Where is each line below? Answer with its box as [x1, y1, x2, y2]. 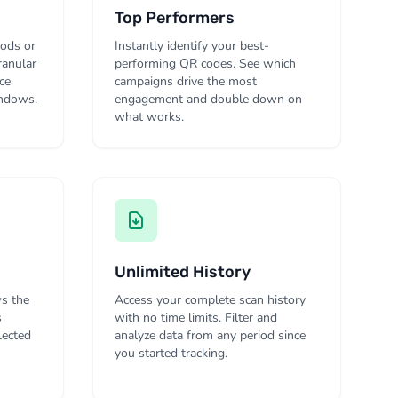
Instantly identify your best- [115, 37, 269, 54]
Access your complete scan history [115, 291, 306, 308]
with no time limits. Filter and [115, 309, 277, 326]
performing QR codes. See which [115, 55, 296, 72]
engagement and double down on [115, 91, 302, 107]
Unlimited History [115, 262, 251, 282]
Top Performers [115, 8, 235, 28]
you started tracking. [115, 345, 227, 362]
